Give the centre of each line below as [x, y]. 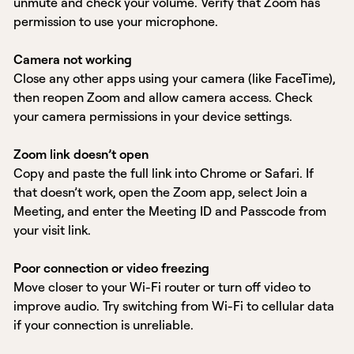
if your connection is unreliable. [104, 325]
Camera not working [73, 60]
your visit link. [53, 230]
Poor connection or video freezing [112, 268]
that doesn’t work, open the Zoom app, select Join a [161, 192]
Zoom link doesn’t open [81, 154]
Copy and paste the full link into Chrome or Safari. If [164, 173]
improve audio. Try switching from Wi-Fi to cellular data [174, 306]
